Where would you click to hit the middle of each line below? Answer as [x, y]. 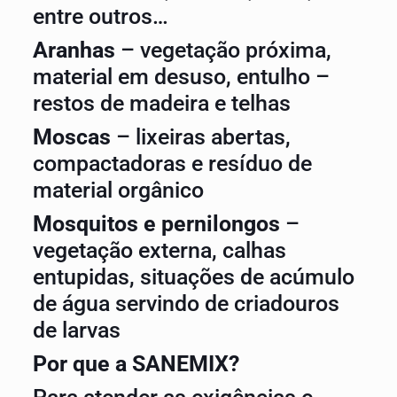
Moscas [74, 137]
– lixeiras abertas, [203, 137]
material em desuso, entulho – [181, 77]
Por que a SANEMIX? [136, 364]
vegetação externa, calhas [159, 250]
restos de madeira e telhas [161, 103]
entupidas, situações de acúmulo [193, 277]
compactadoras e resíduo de [172, 163]
